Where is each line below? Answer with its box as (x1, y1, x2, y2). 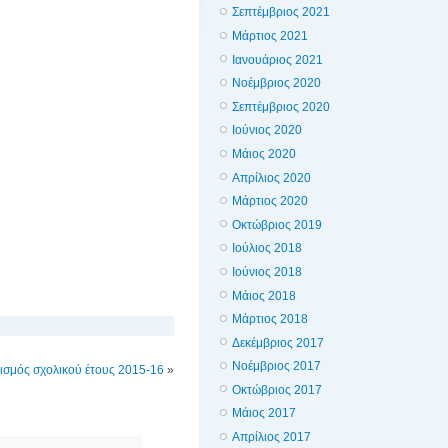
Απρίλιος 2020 (232, 170, 311, 185)
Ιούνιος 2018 (232, 264, 302, 279)
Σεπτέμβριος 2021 (232, 5, 330, 20)
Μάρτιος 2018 (232, 312, 308, 327)
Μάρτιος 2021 (232, 28, 308, 43)
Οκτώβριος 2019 (232, 217, 322, 232)
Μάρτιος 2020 (232, 194, 308, 209)
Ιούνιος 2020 (232, 123, 302, 138)
